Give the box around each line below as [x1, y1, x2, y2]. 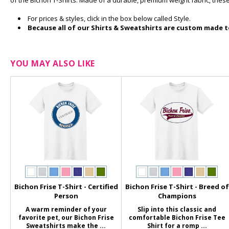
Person [54, 191, 78, 200]
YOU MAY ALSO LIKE [10, 58, 95, 69]
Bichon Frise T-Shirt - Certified [14, 182, 118, 191]
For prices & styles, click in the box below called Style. [28, 14, 191, 23]
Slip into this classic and [138, 205, 217, 214]
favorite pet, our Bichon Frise [18, 213, 114, 222]
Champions [157, 191, 196, 200]
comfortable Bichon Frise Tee [128, 213, 225, 222]
